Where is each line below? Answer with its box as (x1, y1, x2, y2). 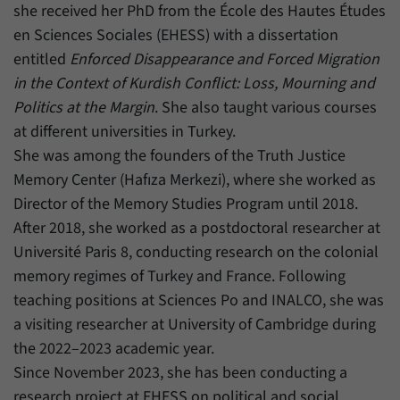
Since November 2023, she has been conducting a (13, 362, 347, 385)
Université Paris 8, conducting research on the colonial (13, 241, 379, 264)
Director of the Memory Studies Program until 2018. (13, 193, 358, 216)
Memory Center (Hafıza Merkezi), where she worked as (13, 169, 376, 192)
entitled (13, 48, 70, 71)
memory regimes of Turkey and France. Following (13, 265, 346, 288)
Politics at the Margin (13, 96, 154, 120)
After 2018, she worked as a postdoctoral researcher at (13, 217, 380, 240)
